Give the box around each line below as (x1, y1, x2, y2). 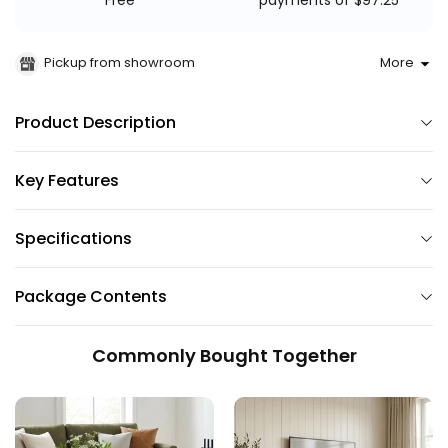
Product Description (15, 111, 176, 135)
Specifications (15, 227, 132, 251)
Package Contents (15, 285, 167, 309)
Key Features (15, 169, 119, 193)
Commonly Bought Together (91, 343, 357, 369)
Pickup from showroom (44, 53, 195, 73)
